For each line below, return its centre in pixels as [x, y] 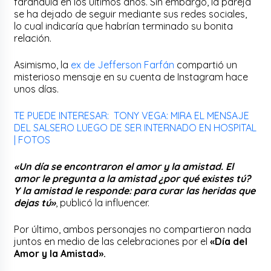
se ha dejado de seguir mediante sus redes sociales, [131, 14]
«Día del [229, 241]
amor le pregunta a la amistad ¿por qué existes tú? [132, 178]
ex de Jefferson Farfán [123, 64]
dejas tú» [35, 202]
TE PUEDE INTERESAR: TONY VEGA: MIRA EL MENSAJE [132, 115]
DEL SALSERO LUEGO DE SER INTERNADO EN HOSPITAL [135, 127]
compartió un [206, 64]
